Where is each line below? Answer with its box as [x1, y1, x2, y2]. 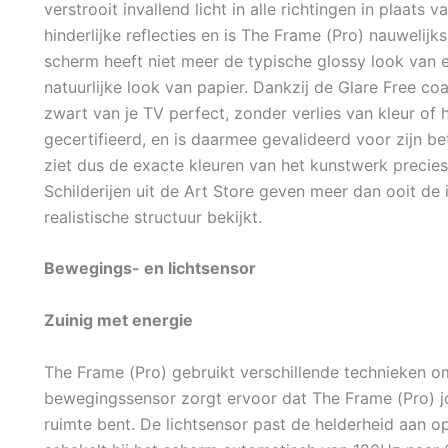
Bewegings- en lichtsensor [44, 258, 256, 279]
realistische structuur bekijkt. [44, 206, 262, 227]
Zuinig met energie [44, 309, 193, 330]
